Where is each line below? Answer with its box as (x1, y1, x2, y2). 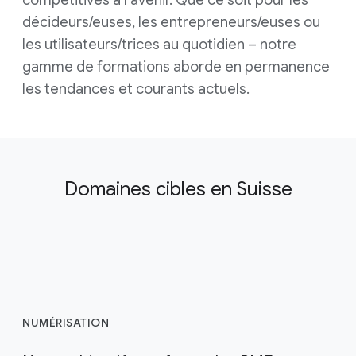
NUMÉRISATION (22, 315, 109, 330)
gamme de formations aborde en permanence (22, 57, 330, 75)
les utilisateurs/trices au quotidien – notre (22, 35, 296, 53)
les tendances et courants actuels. (22, 79, 250, 98)
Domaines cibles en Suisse (64, 176, 292, 201)
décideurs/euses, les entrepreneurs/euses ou (22, 13, 320, 31)
